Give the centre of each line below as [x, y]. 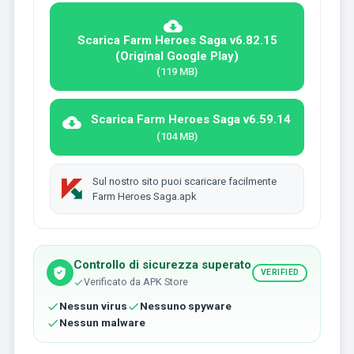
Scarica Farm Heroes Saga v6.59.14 [190, 120]
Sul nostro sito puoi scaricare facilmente [184, 182]
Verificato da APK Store [136, 282]
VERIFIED [280, 273]
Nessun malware [102, 323]
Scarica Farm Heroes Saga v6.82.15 [177, 41]
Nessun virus [93, 306]
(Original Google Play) [177, 56]
